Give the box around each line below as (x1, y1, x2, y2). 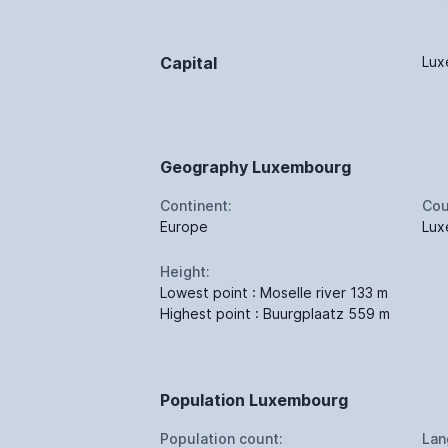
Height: (160, 262, 210, 280)
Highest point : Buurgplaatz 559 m (160, 304, 390, 322)
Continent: (160, 196, 232, 214)
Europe (160, 217, 208, 235)
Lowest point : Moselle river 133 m (160, 283, 388, 301)
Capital (160, 52, 217, 73)
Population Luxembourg (160, 389, 348, 410)
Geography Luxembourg (160, 156, 351, 177)
